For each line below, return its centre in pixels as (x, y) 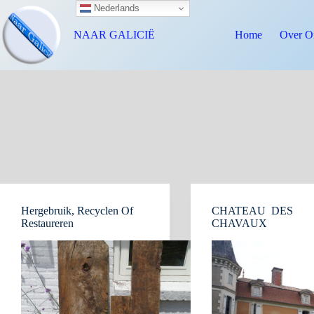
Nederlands (115, 8)
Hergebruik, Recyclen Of (77, 211)
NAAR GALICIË (115, 35)
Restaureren (47, 223)
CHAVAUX (240, 223)
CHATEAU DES (253, 211)
